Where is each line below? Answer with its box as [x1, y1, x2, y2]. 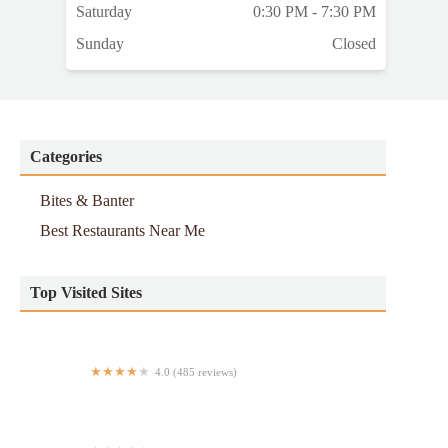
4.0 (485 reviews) [155, 366, 237, 379]
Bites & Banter [40, 192, 134, 210]
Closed [332, 35, 376, 53]
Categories [30, 148, 102, 166]
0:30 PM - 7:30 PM [253, 3, 376, 21]
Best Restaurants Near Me [40, 222, 205, 240]
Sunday [76, 35, 124, 53]
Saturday [76, 3, 132, 21]
